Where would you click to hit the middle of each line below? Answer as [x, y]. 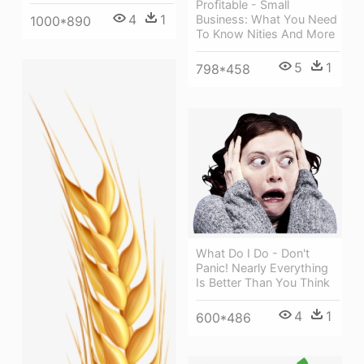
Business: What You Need [266, 19]
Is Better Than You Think [263, 283]
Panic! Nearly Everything [262, 268]
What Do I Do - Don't [253, 253]
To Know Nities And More [265, 34]
